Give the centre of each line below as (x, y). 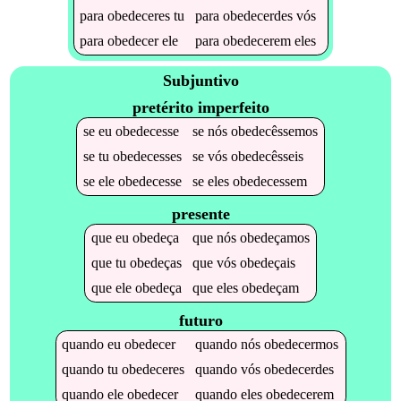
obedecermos (302, 344)
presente (200, 213)
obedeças (155, 262)
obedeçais (267, 262)
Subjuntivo (200, 81)
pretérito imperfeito (200, 107)
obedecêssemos (274, 131)
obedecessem (269, 181)
